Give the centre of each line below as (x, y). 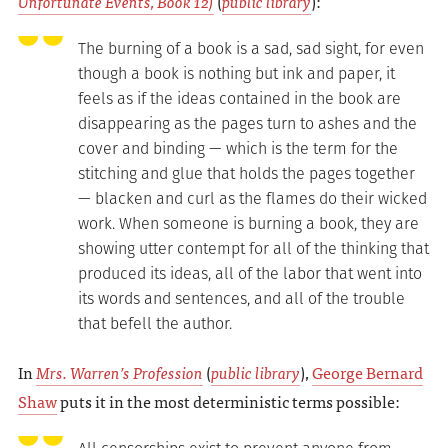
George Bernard (367, 372)
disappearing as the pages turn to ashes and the (247, 123)
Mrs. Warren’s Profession (119, 372)
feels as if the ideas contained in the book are (239, 98)
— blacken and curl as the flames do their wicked (252, 198)
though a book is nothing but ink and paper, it (236, 73)
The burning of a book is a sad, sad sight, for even (250, 48)
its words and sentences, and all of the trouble (241, 298)
